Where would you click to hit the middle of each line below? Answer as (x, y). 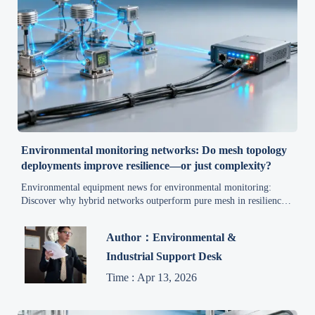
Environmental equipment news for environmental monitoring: (147, 187)
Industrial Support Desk (165, 257)
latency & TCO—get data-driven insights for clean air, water (142, 214)
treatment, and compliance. (75, 227)
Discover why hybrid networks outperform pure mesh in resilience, (155, 200)
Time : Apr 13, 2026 (152, 278)
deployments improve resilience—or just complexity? (147, 165)
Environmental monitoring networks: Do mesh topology (154, 150)
